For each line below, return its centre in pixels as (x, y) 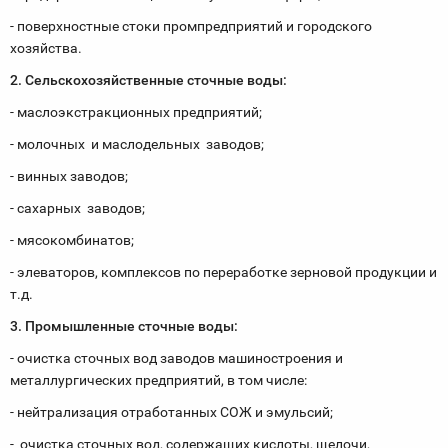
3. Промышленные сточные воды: (124, 326)
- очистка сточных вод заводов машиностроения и (176, 358)
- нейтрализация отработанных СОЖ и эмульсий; (171, 412)
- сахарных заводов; (77, 208)
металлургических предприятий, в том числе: (158, 380)
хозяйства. (46, 48)
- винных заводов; (69, 176)
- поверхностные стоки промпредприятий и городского (191, 26)
